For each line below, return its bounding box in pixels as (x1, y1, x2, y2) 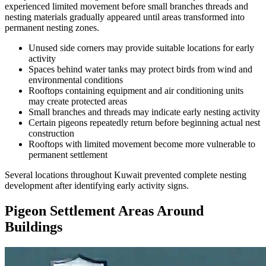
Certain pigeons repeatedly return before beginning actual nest (28, 118, 260, 128)
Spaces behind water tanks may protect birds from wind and (28, 64, 252, 75)
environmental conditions (28, 75, 123, 85)
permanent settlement (28, 150, 107, 160)
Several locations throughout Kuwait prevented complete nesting (5, 170, 246, 180)
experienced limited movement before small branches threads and (5, 1, 248, 12)
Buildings (5, 218, 62, 235)
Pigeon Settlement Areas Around (5, 202, 204, 218)
